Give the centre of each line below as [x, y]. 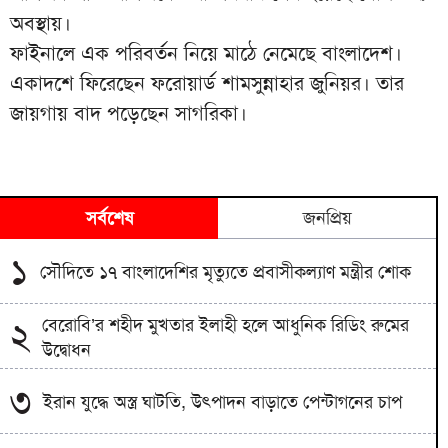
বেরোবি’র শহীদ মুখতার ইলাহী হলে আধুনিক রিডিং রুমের [225, 324]
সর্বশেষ [109, 217]
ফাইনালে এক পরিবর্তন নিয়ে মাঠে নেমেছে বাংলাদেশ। [206, 52]
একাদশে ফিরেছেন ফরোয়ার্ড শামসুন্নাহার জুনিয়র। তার [207, 82]
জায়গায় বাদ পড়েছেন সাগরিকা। [128, 112]
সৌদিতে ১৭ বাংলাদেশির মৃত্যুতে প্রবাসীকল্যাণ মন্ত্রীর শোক [225, 272]
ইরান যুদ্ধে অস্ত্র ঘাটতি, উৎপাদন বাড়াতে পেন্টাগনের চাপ [222, 402]
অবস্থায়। [40, 22]
